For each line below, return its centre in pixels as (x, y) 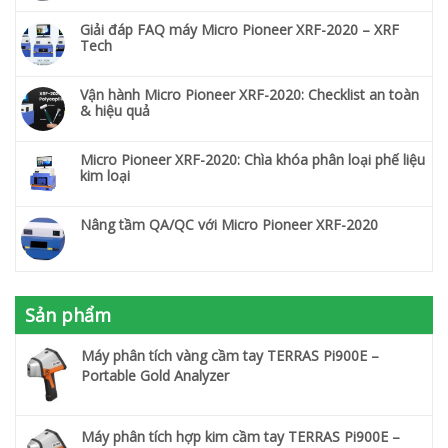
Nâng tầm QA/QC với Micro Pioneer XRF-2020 (229, 225)
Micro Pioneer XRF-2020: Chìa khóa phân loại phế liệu (252, 160)
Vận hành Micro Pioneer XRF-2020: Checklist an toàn (249, 95)
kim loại (105, 176)
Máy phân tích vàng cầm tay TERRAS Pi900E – (230, 356)
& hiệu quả (115, 111)
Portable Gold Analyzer (155, 376)
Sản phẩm (68, 315)
